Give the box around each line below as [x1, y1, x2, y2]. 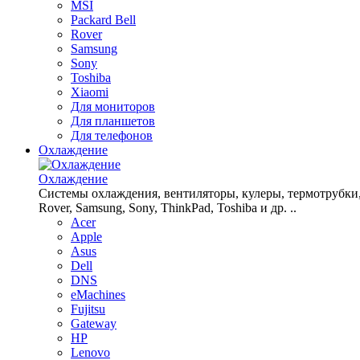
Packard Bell [71, 13, 136, 27]
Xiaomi [71, 85, 108, 99]
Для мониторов [71, 100, 155, 113]
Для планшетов [71, 114, 155, 128]
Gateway [71, 317, 117, 330]
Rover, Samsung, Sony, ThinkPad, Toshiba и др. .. [39, 201, 297, 215]
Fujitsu [71, 302, 105, 316]
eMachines [71, 288, 125, 301]
